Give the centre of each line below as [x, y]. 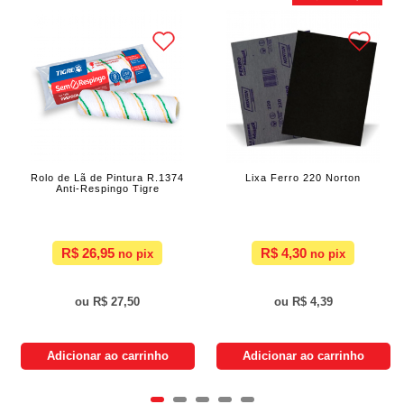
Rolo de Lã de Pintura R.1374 [107, 177]
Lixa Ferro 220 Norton [303, 177]
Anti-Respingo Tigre [107, 188]
